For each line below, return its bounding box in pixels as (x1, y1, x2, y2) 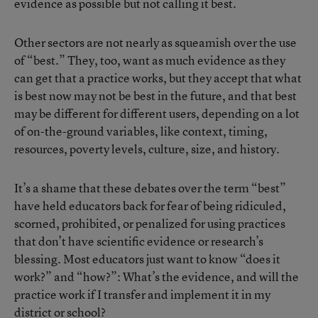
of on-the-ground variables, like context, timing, (14, 123, 268, 139)
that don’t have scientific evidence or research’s (14, 233, 263, 249)
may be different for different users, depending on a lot (14, 105, 300, 121)
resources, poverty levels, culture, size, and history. (14, 141, 280, 157)
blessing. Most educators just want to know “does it (14, 251, 280, 267)
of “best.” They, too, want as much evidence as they (14, 52, 285, 68)
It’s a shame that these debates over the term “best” (14, 180, 286, 196)
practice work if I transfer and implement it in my (14, 286, 270, 302)
